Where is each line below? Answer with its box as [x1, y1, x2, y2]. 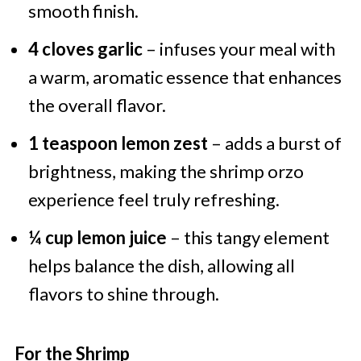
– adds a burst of [207, 132, 342, 155]
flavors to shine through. [27, 283, 219, 305]
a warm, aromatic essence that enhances [27, 66, 342, 89]
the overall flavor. [27, 94, 166, 117]
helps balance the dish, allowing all [27, 255, 295, 277]
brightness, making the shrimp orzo [27, 160, 304, 183]
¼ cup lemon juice [27, 226, 167, 249]
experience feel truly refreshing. [27, 189, 280, 211]
